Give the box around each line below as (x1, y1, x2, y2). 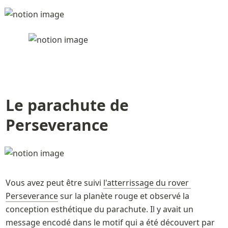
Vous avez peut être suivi (5, 177, 103, 188)
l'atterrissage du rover (103, 177, 189, 188)
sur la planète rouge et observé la (58, 190, 189, 202)
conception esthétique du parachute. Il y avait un (5, 203, 193, 215)
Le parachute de (5, 95, 129, 116)
